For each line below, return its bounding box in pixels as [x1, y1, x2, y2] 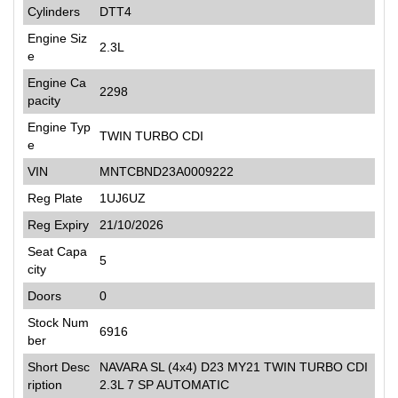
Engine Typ [28, 119, 91, 134]
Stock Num [28, 314, 89, 330]
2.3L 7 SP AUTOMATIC [99, 377, 229, 392]
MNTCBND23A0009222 [99, 163, 234, 179]
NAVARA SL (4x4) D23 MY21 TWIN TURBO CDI [99, 359, 368, 374]
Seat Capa [28, 243, 87, 259]
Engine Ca [28, 75, 86, 90]
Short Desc [28, 359, 90, 374]
